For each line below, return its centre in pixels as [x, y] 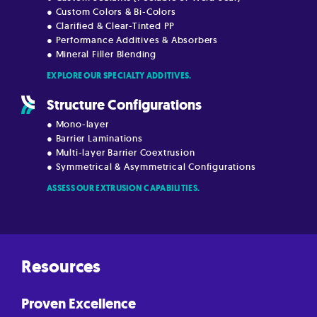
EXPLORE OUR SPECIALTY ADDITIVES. [119, 75]
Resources [61, 266]
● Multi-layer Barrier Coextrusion [121, 152]
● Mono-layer [78, 124]
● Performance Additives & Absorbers [132, 40]
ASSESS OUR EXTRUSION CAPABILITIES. [123, 188]
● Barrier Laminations [95, 138]
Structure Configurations [124, 105]
